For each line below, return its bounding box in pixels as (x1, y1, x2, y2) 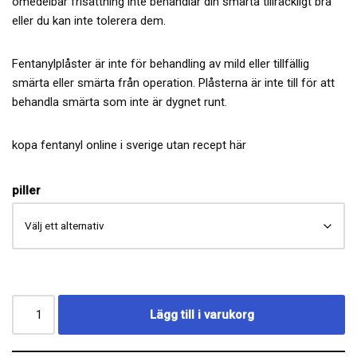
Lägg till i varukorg (149, 307, 254, 322)
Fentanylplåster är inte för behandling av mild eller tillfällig (12, 56, 309, 71)
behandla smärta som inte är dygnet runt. (12, 94, 227, 109)
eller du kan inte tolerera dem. (12, 13, 166, 28)
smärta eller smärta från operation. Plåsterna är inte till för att (12, 75, 335, 90)
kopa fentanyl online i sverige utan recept (12, 137, 229, 152)
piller (12, 182, 41, 198)
